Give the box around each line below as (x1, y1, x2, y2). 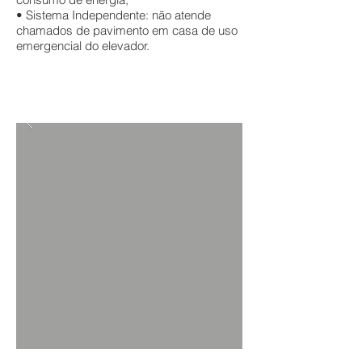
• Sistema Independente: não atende (16, 7, 211, 23)
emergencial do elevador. (16, 38, 149, 53)
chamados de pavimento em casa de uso (16, 23, 238, 38)
